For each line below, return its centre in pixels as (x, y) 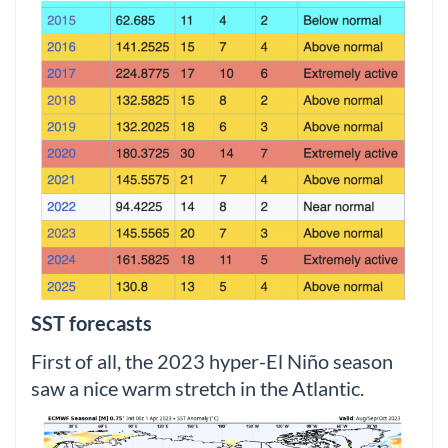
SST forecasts (91, 324)
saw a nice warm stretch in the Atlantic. (197, 388)
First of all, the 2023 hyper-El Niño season (212, 361)
